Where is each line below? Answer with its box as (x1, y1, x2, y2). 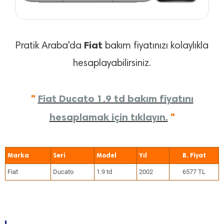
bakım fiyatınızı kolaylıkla (102, 41, 208, 51)
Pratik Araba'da (15, 41, 84, 51)
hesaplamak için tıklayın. (49, 111, 168, 123)
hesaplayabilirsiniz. (73, 58, 151, 69)
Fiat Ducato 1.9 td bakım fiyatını (37, 92, 193, 105)
